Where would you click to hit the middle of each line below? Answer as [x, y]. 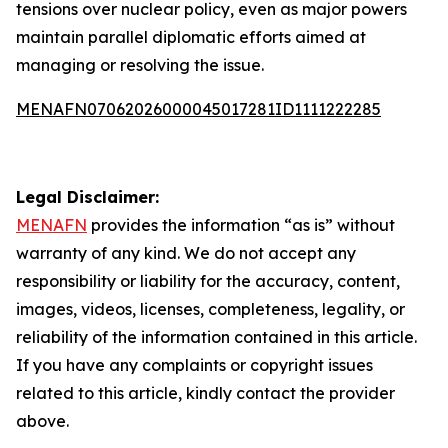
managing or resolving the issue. [140, 65]
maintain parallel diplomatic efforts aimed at [191, 37]
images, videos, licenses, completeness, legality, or [210, 309]
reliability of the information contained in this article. [216, 337]
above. [42, 421]
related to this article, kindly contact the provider [205, 393]
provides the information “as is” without [241, 225]
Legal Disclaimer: [87, 197]
